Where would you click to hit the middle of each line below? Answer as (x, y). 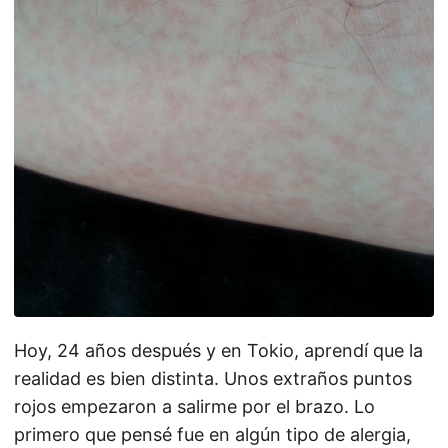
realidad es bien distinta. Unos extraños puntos (213, 378)
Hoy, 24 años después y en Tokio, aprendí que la (218, 350)
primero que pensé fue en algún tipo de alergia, (212, 434)
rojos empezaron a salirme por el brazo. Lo (194, 406)
